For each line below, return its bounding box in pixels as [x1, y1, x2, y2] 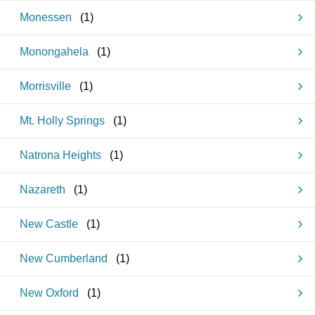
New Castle [20, 218, 78, 230]
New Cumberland [20, 252, 108, 264]
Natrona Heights [20, 149, 101, 161]
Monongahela [20, 46, 89, 58]
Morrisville [20, 80, 71, 92]
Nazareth [20, 184, 65, 195]
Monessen [20, 11, 72, 23]
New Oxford [20, 287, 79, 299]
